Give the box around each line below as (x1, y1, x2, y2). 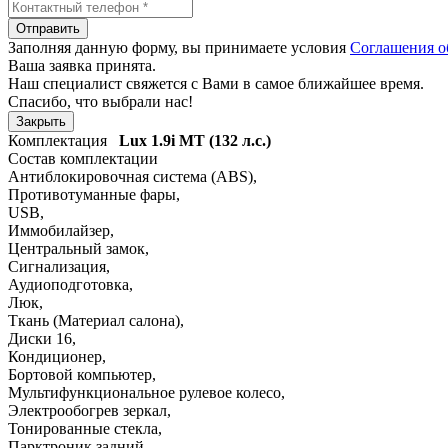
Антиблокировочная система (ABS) (8, 167, 253, 185)
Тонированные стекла (8, 419, 158, 437)
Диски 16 (8, 329, 72, 347)
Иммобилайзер (8, 221, 110, 239)
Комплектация (8, 131, 115, 149)
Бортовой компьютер (8, 365, 152, 383)
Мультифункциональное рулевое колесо (8, 383, 281, 401)
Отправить (16, 20, 80, 36)
